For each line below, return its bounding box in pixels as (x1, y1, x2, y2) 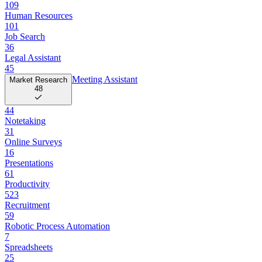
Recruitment (5, 199, 50, 210)
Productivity (5, 178, 50, 189)
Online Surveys (5, 136, 62, 147)
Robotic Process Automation (5, 220, 110, 231)
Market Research (9, 75, 67, 84)
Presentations (5, 157, 53, 168)
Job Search (5, 31, 45, 42)
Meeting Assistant (72, 74, 137, 84)
